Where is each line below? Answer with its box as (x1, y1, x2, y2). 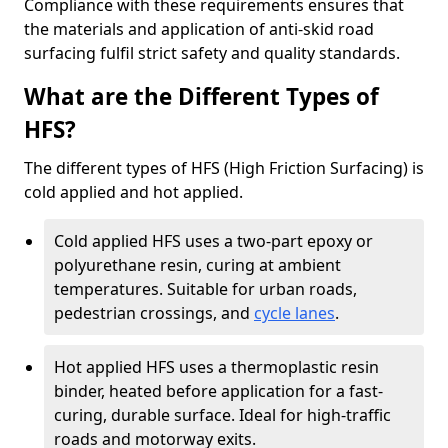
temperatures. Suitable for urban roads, (54, 278, 357, 300)
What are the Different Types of (24, 81, 379, 112)
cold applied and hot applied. (24, 181, 243, 203)
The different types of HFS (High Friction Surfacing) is (24, 157, 424, 179)
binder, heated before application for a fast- (54, 380, 383, 402)
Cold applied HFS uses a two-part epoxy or (54, 230, 373, 252)
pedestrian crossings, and (54, 302, 254, 324)
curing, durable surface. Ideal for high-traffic (54, 404, 391, 426)
